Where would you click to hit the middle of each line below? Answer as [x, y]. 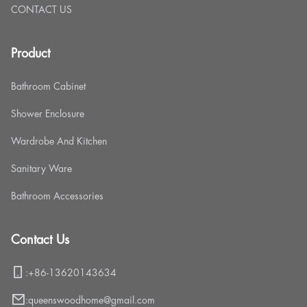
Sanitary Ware [41, 168]
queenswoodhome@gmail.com [91, 300]
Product [30, 53]
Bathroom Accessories [57, 196]
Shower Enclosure [48, 113]
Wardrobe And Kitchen [59, 141]
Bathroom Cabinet [48, 86]
